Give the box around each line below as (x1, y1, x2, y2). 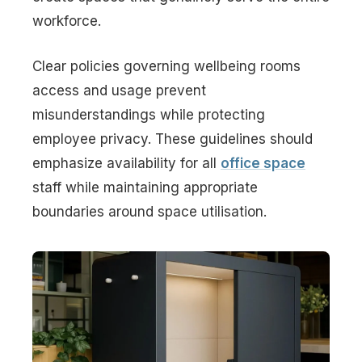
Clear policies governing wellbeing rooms (32, 57, 301, 74)
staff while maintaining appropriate (32, 179, 258, 196)
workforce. (32, 13, 101, 30)
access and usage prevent (32, 82, 206, 99)
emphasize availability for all (32, 154, 221, 171)
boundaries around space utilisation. (32, 203, 267, 220)
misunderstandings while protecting (32, 106, 265, 123)
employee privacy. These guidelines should (32, 130, 313, 147)
